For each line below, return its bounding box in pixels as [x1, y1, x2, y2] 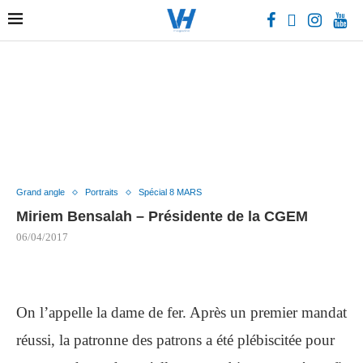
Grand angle [16, 187, 65, 197]
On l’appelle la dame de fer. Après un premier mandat [16, 304, 347, 321]
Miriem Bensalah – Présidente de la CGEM [16, 208, 308, 224]
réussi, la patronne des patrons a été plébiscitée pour [16, 331, 335, 348]
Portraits [85, 187, 118, 197]
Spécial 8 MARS [139, 187, 202, 197]
